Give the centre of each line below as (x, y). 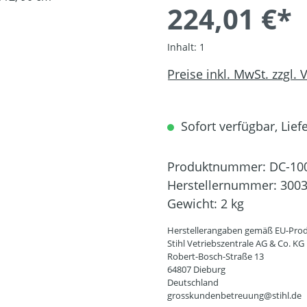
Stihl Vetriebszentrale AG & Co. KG (236, 243)
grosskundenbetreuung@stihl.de (234, 295)
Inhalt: (183, 47)
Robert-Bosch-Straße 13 (216, 256)
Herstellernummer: (224, 185)
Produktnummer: (218, 166)
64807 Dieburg (196, 269)
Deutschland (193, 282)
